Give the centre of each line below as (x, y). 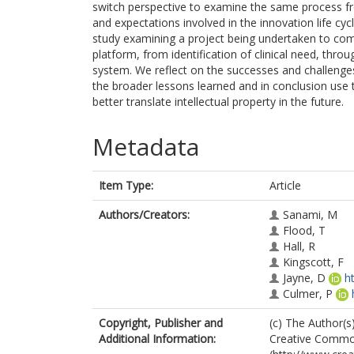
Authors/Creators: (144, 215)
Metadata (146, 147)
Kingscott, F (313, 262)
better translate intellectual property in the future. (218, 102)
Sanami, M (310, 215)
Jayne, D (304, 278)
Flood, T (304, 230)
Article (285, 185)
